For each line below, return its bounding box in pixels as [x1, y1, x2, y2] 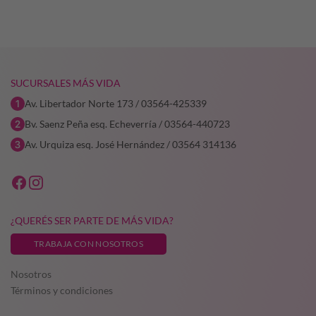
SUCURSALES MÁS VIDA [11, 76, 121, 89]
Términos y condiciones [11, 284, 113, 296]
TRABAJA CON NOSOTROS [34, 238, 144, 249]
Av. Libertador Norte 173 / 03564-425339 [25, 97, 207, 109]
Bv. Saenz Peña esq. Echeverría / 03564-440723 [25, 117, 230, 130]
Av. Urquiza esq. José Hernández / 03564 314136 [25, 138, 236, 150]
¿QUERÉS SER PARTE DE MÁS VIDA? [11, 214, 174, 226]
